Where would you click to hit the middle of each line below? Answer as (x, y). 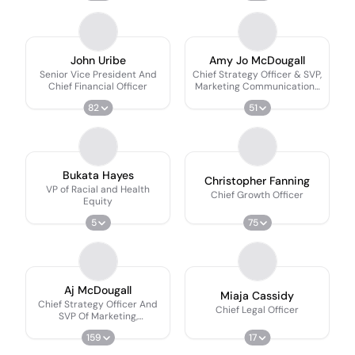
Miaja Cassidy (257, 296)
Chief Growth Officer (257, 195)
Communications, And (98, 328)
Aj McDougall (98, 290)
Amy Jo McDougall (257, 60)
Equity (98, 201)
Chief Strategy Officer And (98, 304)
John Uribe (98, 60)
